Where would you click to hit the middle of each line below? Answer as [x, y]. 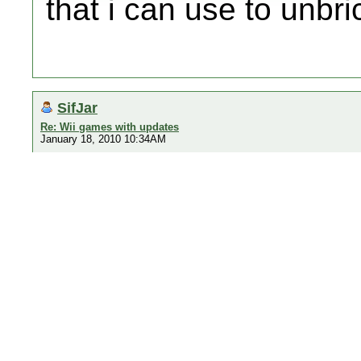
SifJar [77, 108]
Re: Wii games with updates [110, 127]
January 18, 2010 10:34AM [103, 139]
